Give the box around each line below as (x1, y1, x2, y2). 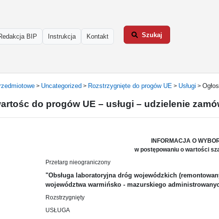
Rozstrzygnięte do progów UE (88, 82, 172, 89)
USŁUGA (45, 207, 70, 214)
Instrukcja (48, 33, 76, 40)
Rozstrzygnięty (45, 194, 85, 201)
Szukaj (142, 31, 162, 39)
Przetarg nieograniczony (45, 159, 110, 166)
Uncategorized (41, 82, 82, 89)
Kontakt (87, 33, 109, 40)
